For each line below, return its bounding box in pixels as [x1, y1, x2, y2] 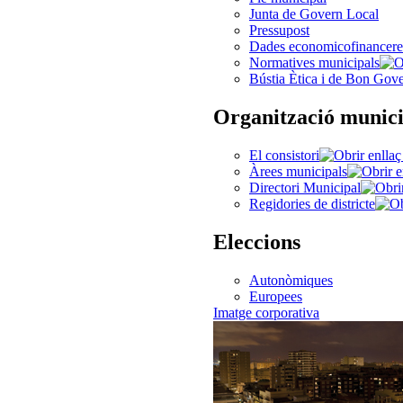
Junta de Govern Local [249, 6, 379, 22]
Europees [249, 288, 302, 304]
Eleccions [213, 229, 300, 254]
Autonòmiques [249, 272, 333, 288]
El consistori [249, 147, 319, 163]
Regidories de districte [249, 195, 375, 211]
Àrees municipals [249, 163, 347, 179]
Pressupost [249, 22, 309, 39]
